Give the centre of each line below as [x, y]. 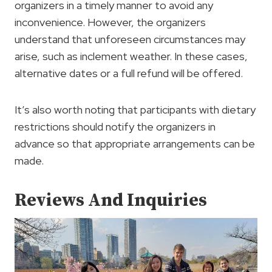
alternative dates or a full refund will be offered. [129, 73]
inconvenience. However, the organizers [110, 22]
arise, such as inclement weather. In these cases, [131, 56]
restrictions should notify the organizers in [115, 127]
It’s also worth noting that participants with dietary [135, 110]
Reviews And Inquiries [111, 201]
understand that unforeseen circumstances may [130, 39]
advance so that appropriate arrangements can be [135, 144]
